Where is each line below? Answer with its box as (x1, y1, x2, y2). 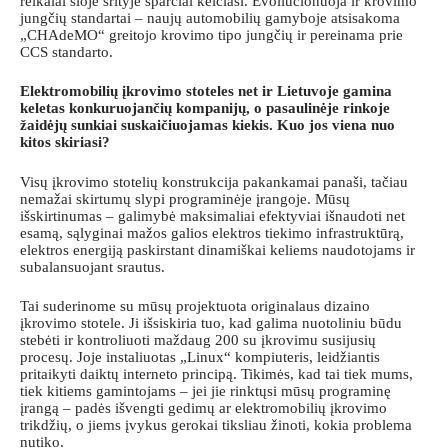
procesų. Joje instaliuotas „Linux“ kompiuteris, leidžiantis (20, 349, 380, 366)
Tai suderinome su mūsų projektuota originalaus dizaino (20, 298, 370, 315)
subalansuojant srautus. (20, 258, 165, 275)
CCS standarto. (20, 43, 113, 60)
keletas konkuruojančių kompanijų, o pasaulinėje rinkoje (20, 100, 390, 117)
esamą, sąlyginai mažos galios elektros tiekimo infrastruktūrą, (20, 224, 404, 241)
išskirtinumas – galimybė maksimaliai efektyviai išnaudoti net (20, 207, 405, 224)
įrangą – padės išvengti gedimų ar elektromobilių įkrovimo (20, 400, 387, 417)
